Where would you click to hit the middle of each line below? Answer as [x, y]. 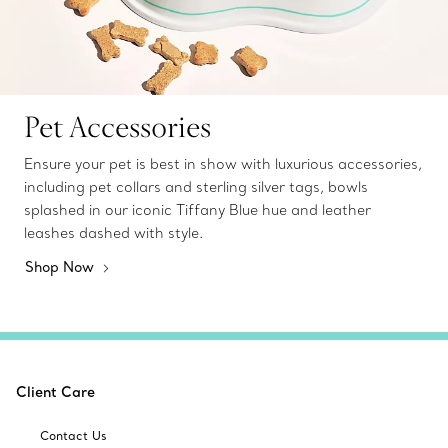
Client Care [55, 392]
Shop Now [61, 266]
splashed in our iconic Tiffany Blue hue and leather [197, 209]
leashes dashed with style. [113, 232]
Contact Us [73, 436]
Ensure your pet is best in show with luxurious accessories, [223, 163]
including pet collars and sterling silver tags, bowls [196, 186]
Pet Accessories [117, 125]
